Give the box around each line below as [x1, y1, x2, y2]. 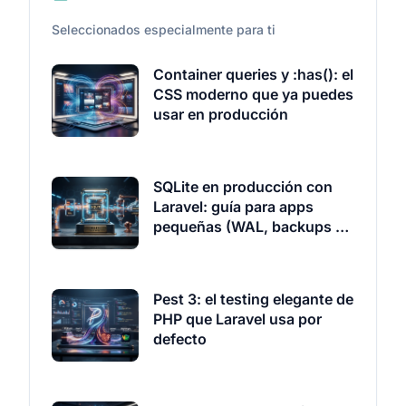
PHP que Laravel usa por [153, 310, 322, 328]
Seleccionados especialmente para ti [52, 22, 275, 37]
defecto [153, 330, 207, 348]
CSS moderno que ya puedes [153, 85, 353, 103]
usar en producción [153, 105, 288, 123]
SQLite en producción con [153, 178, 333, 196]
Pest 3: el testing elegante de [153, 290, 353, 308]
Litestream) [153, 237, 232, 256]
